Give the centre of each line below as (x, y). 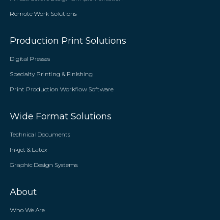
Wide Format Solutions (61, 116)
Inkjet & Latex (28, 150)
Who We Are (27, 210)
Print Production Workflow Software (62, 89)
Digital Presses (30, 59)
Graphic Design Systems (44, 165)
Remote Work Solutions (43, 14)
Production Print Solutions (68, 41)
